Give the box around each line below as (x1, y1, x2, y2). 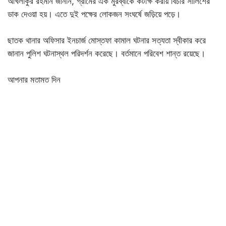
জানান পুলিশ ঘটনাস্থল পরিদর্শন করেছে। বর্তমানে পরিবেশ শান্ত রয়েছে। (8, 48, 205, 59)
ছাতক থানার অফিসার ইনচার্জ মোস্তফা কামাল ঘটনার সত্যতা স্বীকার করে (8, 35, 206, 45)
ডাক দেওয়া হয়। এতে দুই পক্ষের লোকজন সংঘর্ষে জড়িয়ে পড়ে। (8, 9, 181, 19)
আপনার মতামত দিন (8, 75, 61, 85)
